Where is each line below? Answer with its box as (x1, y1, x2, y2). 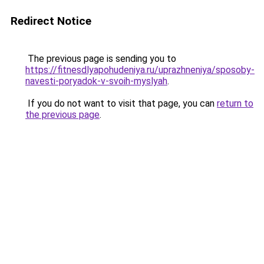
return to (217, 98, 253, 109)
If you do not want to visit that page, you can (25, 98, 217, 109)
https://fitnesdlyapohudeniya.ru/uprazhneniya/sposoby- (25, 64, 255, 75)
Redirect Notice (11, 14, 91, 28)
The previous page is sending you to (25, 53, 176, 64)
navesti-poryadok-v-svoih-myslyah (25, 75, 167, 87)
